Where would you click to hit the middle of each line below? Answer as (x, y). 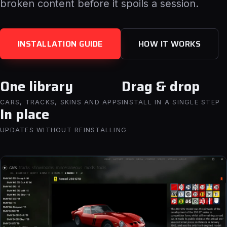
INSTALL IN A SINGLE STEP (171, 102)
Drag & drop (161, 86)
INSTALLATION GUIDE (60, 44)
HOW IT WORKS (169, 44)
